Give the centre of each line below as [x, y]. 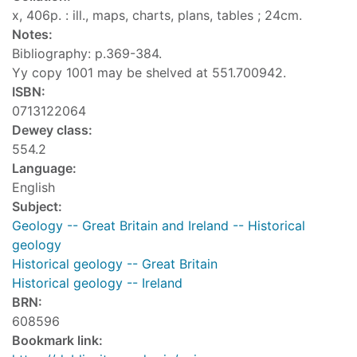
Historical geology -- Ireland [97, 283]
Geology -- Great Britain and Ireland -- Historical [159, 226]
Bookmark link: [57, 341]
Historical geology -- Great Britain [115, 264]
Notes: [32, 35]
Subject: [37, 207]
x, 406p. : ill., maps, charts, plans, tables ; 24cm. [157, 16]
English [33, 188]
